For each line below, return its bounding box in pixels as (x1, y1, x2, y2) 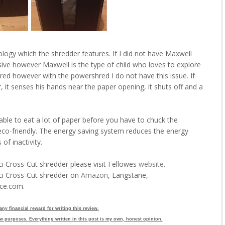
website (139, 159, 164, 169)
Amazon (81, 170, 108, 180)
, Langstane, (108, 170, 148, 180)
